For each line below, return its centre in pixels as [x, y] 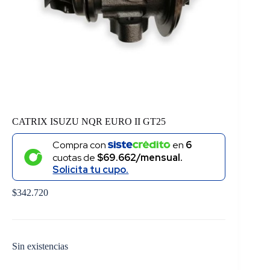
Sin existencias [40, 246]
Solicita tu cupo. [91, 170]
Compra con [80, 145]
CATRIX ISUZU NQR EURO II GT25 [89, 121]
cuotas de [75, 158]
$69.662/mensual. [140, 158]
